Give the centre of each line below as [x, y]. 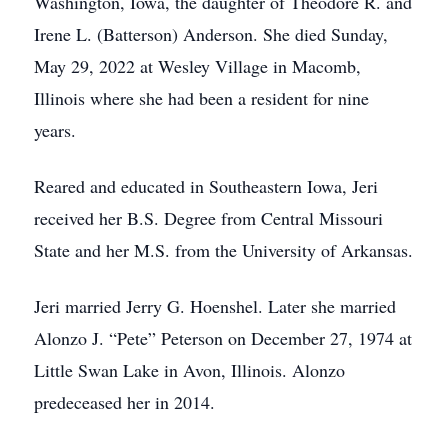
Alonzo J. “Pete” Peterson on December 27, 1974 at [223, 338]
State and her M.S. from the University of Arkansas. [223, 250]
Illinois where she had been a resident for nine [201, 98]
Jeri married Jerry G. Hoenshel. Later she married [215, 306]
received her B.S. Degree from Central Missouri [208, 218]
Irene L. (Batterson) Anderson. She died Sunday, [211, 34]
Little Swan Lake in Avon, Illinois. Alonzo [189, 370]
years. [55, 130]
